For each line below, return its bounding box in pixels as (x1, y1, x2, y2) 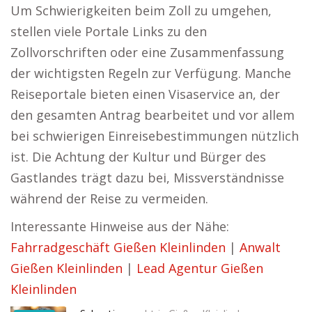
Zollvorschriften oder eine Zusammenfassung (10, 44, 284, 61)
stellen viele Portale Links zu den (10, 23, 207, 40)
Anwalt (240, 239, 281, 256)
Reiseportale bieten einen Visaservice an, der (10, 86, 280, 102)
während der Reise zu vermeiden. (10, 190, 208, 207)
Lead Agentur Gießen (136, 260, 263, 276)
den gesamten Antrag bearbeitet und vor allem (10, 107, 295, 123)
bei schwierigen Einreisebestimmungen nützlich (10, 127, 299, 144)
